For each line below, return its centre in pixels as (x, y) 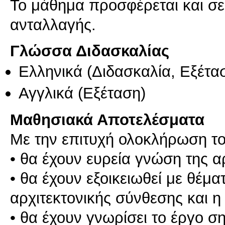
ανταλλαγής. (53, 24)
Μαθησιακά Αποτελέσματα (107, 120)
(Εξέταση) (109, 93)
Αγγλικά (46, 93)
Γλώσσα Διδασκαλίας (90, 51)
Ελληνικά (50, 72)
